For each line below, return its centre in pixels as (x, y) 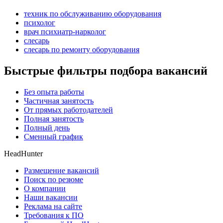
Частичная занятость (59, 101)
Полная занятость (54, 118)
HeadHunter (23, 153)
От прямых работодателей (68, 110)
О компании (45, 188)
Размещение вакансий (61, 170)
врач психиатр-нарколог (65, 32)
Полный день (47, 127)
